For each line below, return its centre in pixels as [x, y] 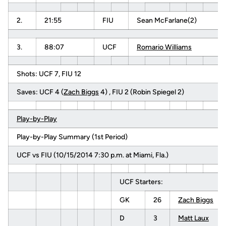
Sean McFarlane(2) [167, 20]
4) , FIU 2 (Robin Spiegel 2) [142, 92]
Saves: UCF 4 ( [40, 92]
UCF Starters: [141, 182]
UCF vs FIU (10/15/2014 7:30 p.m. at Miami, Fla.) [93, 155]
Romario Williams [164, 47]
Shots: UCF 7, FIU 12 [49, 74]
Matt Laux [193, 218]
